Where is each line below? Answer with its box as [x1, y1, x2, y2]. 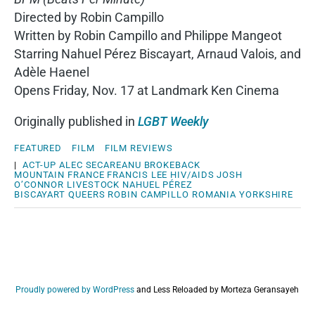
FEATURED [14, 143, 63, 153]
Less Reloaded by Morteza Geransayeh [153, 285, 300, 295]
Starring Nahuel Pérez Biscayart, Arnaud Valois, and [14, 46, 301, 61]
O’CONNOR [14, 179, 65, 190]
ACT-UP [22, 160, 57, 170]
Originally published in [14, 114, 138, 129]
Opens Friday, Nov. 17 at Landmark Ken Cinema [14, 83, 279, 98]
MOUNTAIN [14, 169, 65, 180]
